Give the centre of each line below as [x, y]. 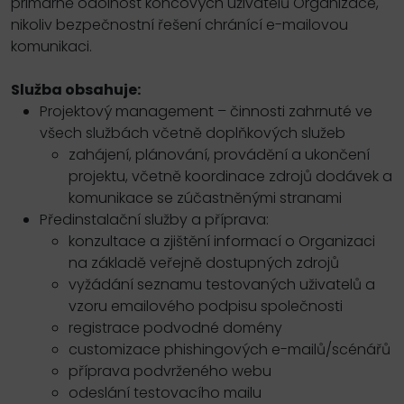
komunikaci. [51, 46]
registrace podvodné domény [175, 327]
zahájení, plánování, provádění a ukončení [219, 154]
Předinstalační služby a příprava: [154, 219]
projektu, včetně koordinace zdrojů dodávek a [230, 176]
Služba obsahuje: [76, 89]
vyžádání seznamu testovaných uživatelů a [222, 284]
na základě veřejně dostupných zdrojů [204, 262]
